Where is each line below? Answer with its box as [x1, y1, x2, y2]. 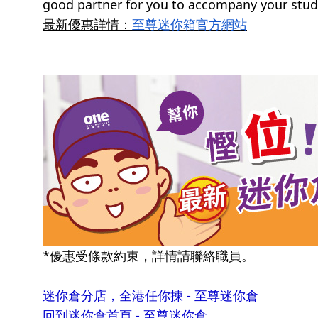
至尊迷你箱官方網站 [132, 17, 247, 32]
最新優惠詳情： [43, 17, 132, 32]
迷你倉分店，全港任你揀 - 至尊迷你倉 [43, 286, 258, 304]
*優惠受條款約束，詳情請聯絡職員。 [43, 246, 254, 264]
